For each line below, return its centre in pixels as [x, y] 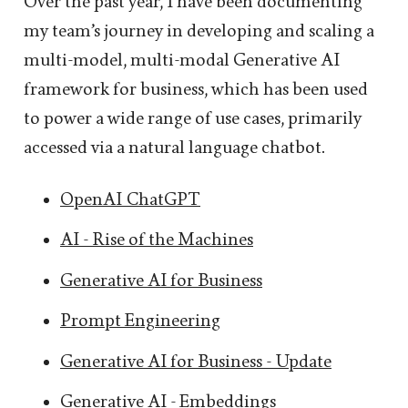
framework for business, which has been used [196, 89]
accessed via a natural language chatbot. [174, 147]
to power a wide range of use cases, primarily [193, 118]
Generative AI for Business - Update [196, 361]
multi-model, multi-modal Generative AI [182, 60]
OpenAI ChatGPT [130, 199]
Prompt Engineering [140, 321]
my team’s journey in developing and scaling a [199, 31]
